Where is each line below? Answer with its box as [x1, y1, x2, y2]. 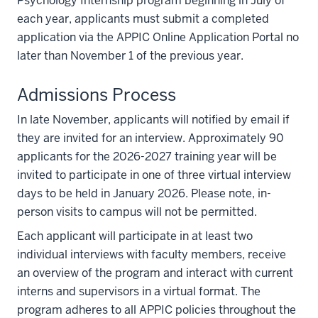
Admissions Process [17, 84, 176, 106]
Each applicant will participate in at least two [17, 229, 253, 243]
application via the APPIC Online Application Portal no [17, 30, 299, 45]
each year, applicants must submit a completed [17, 11, 269, 26]
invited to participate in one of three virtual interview [17, 168, 291, 182]
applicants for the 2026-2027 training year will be [17, 149, 277, 164]
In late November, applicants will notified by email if [17, 112, 290, 127]
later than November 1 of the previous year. [17, 48, 243, 63]
